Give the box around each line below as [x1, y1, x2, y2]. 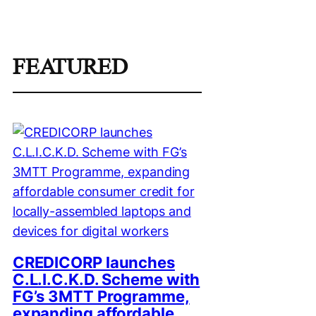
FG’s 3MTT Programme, [12, 287, 190, 306]
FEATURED [12, 54, 128, 80]
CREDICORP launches [12, 253, 175, 272]
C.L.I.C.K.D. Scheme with [12, 270, 200, 289]
